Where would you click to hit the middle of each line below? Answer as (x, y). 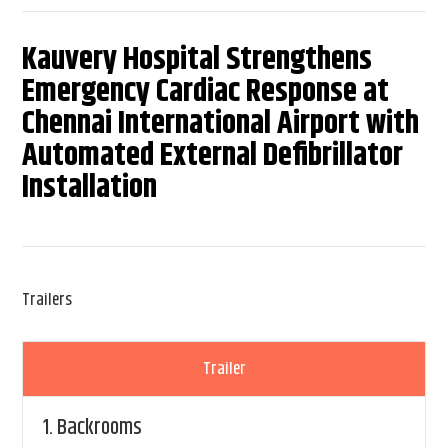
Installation (90, 187)
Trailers (47, 299)
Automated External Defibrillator (213, 155)
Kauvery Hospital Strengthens (197, 59)
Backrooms (100, 427)
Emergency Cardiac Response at (206, 91)
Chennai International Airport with (221, 123)
